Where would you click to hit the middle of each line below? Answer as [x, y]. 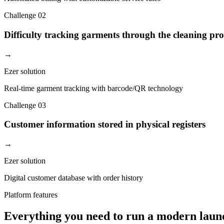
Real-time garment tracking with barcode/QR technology [93, 88]
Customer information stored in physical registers [105, 124]
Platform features [31, 194]
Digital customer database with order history [73, 177]
